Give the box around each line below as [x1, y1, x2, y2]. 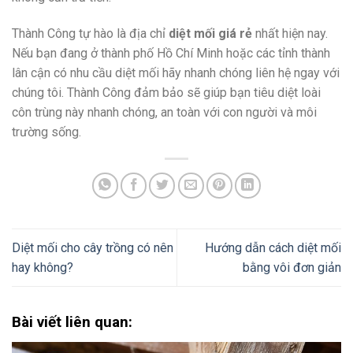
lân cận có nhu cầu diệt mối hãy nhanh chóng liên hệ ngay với [12, 65, 340, 80]
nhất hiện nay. [252, 25, 328, 41]
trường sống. [12, 124, 81, 139]
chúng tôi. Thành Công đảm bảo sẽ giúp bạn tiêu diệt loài [12, 84, 321, 100]
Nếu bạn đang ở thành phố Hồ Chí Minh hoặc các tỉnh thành [12, 45, 330, 61]
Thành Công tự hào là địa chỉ [12, 25, 169, 41]
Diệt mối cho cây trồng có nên [12, 240, 173, 255]
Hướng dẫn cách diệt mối [205, 240, 341, 255]
